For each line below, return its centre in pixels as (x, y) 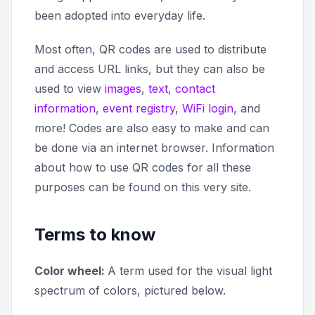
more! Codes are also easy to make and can (152, 128)
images (123, 88)
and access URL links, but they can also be (150, 69)
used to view (70, 88)
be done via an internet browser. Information (154, 147)
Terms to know (95, 234)
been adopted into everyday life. (120, 15)
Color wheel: (71, 270)
